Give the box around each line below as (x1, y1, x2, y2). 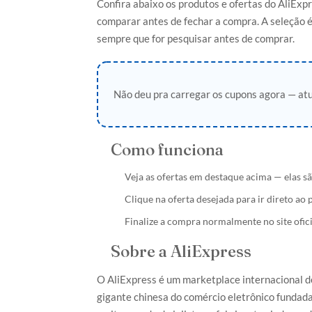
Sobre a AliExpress (110, 240, 251, 261)
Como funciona (110, 139, 224, 159)
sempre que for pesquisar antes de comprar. (96, 31, 295, 45)
